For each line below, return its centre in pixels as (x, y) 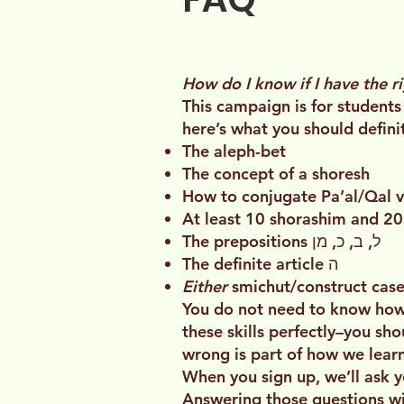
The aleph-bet (234, 151)
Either (207, 287)
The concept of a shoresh (276, 174)
